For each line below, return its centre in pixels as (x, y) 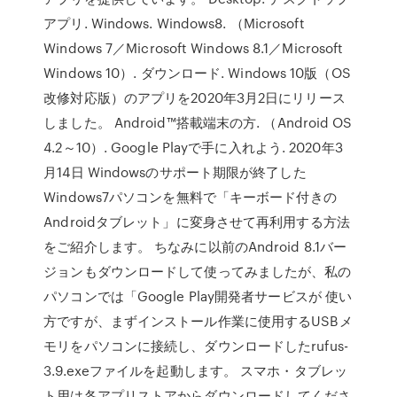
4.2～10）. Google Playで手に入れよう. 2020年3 (193, 147)
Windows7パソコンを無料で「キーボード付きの (190, 197)
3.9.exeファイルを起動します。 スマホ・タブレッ (195, 370)
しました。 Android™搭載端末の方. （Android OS (198, 122)
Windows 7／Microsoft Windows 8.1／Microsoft (194, 48)
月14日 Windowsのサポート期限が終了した (175, 172)
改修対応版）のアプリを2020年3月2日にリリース (195, 97)
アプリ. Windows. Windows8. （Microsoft (174, 23)
